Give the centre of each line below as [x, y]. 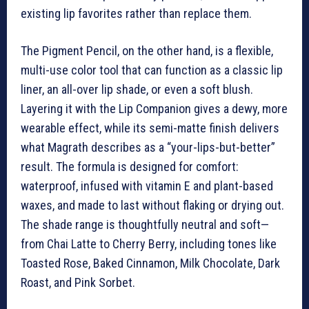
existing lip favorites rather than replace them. [136, 14]
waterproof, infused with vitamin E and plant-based [147, 186]
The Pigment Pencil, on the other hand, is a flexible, [147, 51]
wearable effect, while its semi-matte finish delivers [150, 128]
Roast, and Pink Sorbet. [78, 283]
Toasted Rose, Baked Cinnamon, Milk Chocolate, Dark [150, 263]
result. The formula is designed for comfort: [130, 167]
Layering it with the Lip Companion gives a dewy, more [154, 109]
